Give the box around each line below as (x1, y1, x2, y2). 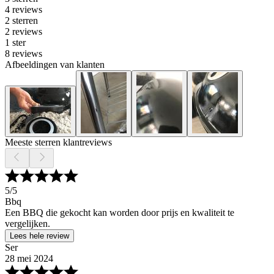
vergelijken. (5, 218, 50, 229)
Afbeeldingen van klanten (5, 59, 105, 70)
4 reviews (5, 4, 42, 15)
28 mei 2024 (5, 253, 53, 264)
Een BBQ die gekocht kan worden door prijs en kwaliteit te (5, 207, 234, 218)
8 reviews (5, 48, 42, 59)
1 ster (5, 37, 26, 48)
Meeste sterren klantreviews (5, 137, 112, 148)
